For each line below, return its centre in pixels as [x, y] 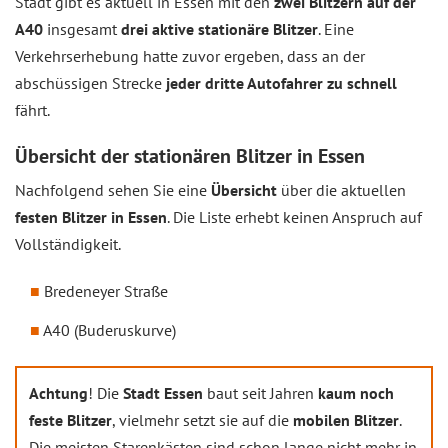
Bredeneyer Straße [106, 291]
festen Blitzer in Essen [91, 217]
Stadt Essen [163, 393]
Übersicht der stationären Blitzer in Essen [190, 156]
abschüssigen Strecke [90, 83]
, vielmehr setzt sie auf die [202, 420]
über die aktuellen [341, 190]
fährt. [32, 110]
